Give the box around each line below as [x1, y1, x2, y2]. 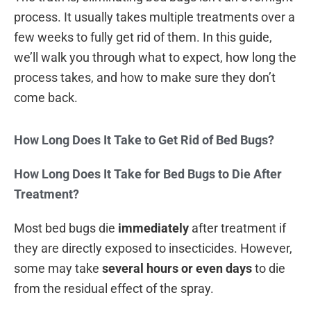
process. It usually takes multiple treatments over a [14, 10, 295, 25]
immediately [118, 220, 189, 235]
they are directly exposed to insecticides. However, [14, 240, 292, 255]
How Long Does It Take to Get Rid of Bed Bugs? [14, 132, 274, 147]
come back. [14, 90, 78, 106]
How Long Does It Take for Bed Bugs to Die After [14, 166, 282, 181]
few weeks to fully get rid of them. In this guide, [14, 30, 272, 45]
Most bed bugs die [14, 220, 118, 235]
